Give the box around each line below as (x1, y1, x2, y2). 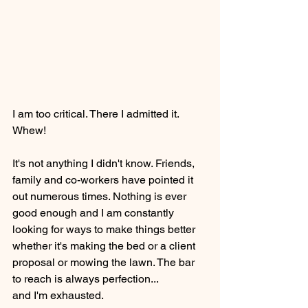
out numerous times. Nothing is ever (12, 190, 189, 203)
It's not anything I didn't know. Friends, (12, 157, 197, 170)
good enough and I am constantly (12, 206, 177, 219)
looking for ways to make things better (12, 223, 198, 236)
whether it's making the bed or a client (12, 239, 198, 252)
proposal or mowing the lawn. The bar (12, 256, 197, 269)
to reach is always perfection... (12, 272, 159, 285)
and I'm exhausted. (12, 289, 104, 302)
